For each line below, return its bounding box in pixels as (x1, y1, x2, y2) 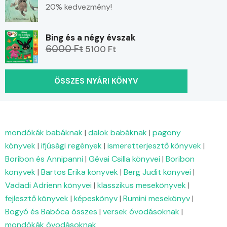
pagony (153, 127, 181, 138)
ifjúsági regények (41, 140, 102, 152)
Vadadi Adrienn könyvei (5, 180, 92, 191)
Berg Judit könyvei (124, 167, 191, 178)
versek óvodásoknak (103, 206, 179, 217)
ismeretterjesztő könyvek (107, 140, 201, 152)
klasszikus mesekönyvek (97, 180, 186, 191)
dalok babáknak (88, 127, 147, 138)
